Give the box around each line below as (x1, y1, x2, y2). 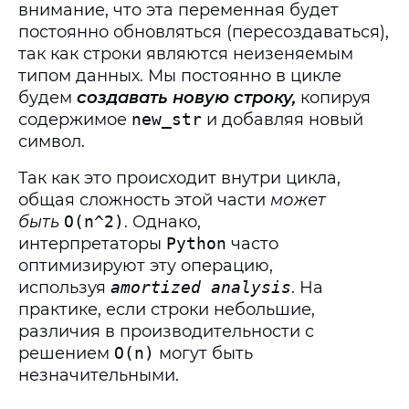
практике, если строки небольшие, (18, 299, 315, 320)
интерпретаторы (18, 234, 166, 254)
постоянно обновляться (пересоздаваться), (18, 22, 389, 42)
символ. (18, 131, 85, 152)
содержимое (18, 110, 131, 130)
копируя (296, 88, 371, 108)
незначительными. (18, 365, 179, 385)
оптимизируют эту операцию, (18, 256, 273, 276)
